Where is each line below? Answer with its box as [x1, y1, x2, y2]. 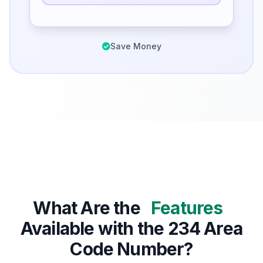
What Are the [33, 197, 144, 219]
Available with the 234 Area [20, 218, 243, 240]
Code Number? [70, 238, 193, 260]
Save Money [110, 41, 161, 52]
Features [150, 197, 223, 219]
